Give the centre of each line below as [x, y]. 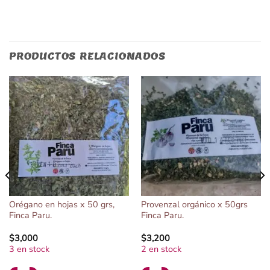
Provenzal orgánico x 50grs [194, 204]
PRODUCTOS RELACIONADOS [87, 56]
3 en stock [29, 249]
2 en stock [161, 249]
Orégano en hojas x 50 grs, [61, 204]
